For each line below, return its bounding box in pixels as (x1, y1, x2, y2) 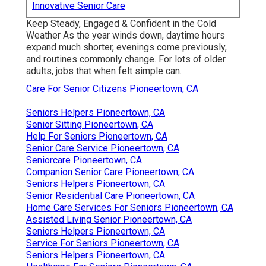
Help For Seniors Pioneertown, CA (26, 130, 167, 142)
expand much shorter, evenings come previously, (26, 41, 227, 53)
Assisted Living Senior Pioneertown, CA (26, 213, 192, 225)
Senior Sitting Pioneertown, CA (26, 118, 153, 130)
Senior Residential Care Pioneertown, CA (26, 189, 195, 201)
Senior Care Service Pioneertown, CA (26, 142, 179, 154)
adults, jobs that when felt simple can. (26, 65, 182, 77)
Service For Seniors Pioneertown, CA (26, 237, 179, 249)
